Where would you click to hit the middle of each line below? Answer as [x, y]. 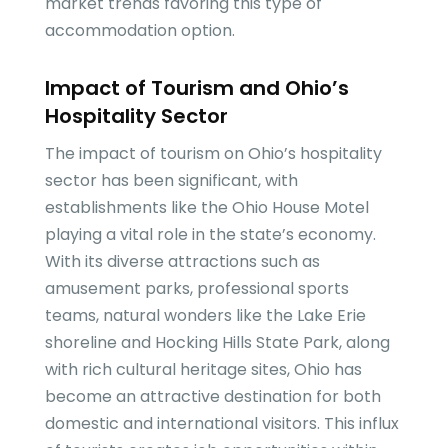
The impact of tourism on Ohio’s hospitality [213, 154]
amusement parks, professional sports [196, 289]
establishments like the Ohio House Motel [206, 208]
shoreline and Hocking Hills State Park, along [217, 343]
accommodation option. [139, 31]
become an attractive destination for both [212, 397]
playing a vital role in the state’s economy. [210, 235]
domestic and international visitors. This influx [221, 424]
